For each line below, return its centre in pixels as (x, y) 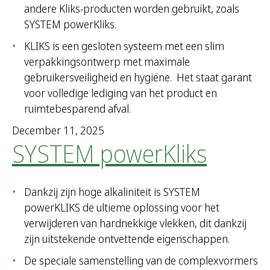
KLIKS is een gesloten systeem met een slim (124, 46)
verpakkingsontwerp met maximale (107, 62)
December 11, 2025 (58, 130)
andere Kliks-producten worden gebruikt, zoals (132, 9)
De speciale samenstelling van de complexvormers (141, 261)
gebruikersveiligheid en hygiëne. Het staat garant (138, 77)
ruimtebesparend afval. (77, 109)
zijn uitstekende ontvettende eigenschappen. (127, 239)
